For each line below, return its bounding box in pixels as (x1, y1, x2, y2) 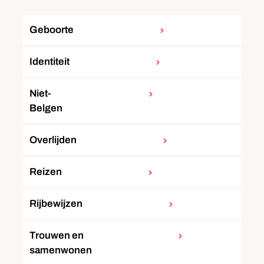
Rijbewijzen (29, 198, 82, 210)
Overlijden (29, 134, 77, 146)
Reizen (29, 166, 62, 178)
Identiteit (29, 56, 70, 68)
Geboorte (29, 24, 74, 36)
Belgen (29, 103, 62, 114)
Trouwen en (29, 230, 84, 242)
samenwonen (29, 245, 92, 256)
